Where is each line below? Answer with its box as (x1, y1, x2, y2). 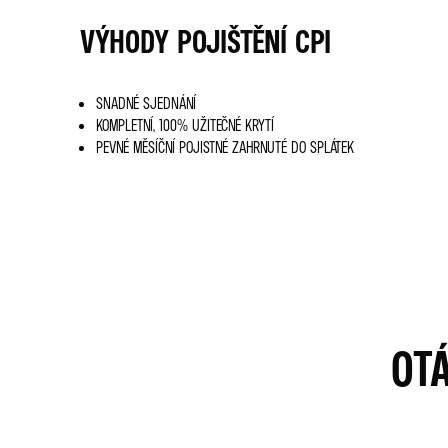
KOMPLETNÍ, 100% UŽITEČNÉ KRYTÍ (96, 114, 274, 135)
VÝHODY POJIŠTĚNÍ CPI (80, 21, 331, 60)
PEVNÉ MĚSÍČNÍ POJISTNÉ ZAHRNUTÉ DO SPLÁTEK (96, 136, 354, 157)
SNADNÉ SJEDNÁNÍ (96, 92, 196, 113)
